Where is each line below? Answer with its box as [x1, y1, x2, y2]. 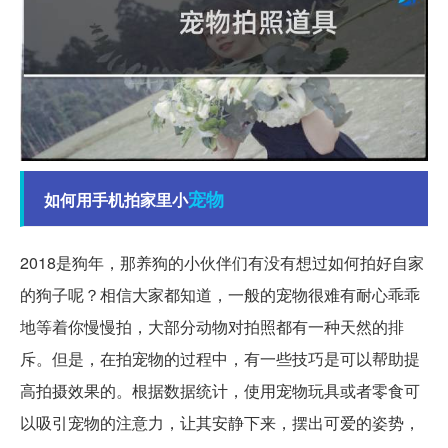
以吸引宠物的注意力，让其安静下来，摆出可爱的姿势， [20, 411, 420, 435]
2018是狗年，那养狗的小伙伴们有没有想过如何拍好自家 [20, 251, 424, 275]
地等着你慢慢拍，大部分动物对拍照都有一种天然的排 [20, 315, 404, 339]
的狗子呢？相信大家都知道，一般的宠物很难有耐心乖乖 [20, 283, 420, 307]
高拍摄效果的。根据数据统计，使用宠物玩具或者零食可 [20, 379, 420, 403]
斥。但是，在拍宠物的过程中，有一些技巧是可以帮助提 [20, 347, 420, 371]
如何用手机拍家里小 [44, 188, 188, 212]
